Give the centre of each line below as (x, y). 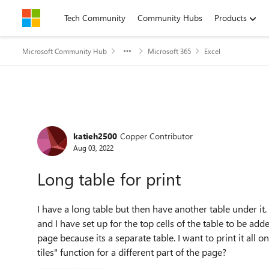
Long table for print (109, 179)
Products (231, 18)
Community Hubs (170, 18)
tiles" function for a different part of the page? (132, 252)
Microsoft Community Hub (65, 51)
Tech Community (95, 18)
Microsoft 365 (169, 51)
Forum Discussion (96, 122)
